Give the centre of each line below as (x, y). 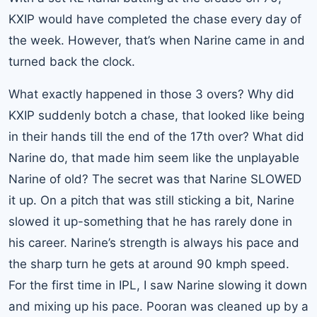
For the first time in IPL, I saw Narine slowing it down (158, 285)
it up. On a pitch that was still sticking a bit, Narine (151, 200)
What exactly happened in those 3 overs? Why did (151, 94)
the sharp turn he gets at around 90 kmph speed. (149, 264)
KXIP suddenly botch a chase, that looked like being (156, 115)
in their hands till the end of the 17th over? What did (156, 136)
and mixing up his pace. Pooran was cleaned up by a (158, 306)
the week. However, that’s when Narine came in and (157, 40)
